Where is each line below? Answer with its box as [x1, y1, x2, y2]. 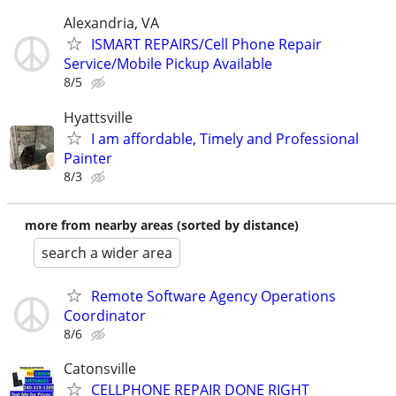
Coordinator [64, 305, 146, 325]
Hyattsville [64, 107, 133, 127]
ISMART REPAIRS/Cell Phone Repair [91, 34, 322, 55]
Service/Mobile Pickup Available [64, 54, 272, 74]
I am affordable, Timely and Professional [91, 128, 359, 148]
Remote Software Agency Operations [91, 286, 336, 306]
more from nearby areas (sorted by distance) [25, 216, 299, 233]
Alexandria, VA [64, 13, 159, 34]
